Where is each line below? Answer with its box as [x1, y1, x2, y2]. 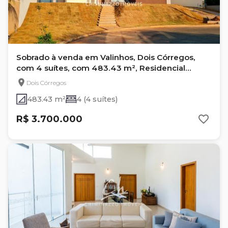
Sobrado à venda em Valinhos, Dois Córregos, [16, 52, 195, 62]
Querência [16, 74, 58, 83]
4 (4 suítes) [77, 95, 118, 104]
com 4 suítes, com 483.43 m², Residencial [16, 63, 185, 73]
